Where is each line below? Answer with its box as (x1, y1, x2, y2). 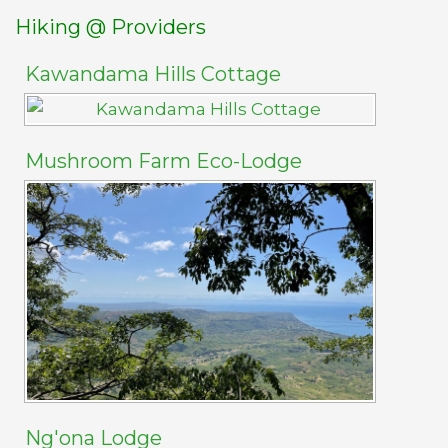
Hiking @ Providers (15, 15, 206, 39)
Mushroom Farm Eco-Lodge (25, 149, 307, 173)
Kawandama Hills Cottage (25, 62, 281, 86)
